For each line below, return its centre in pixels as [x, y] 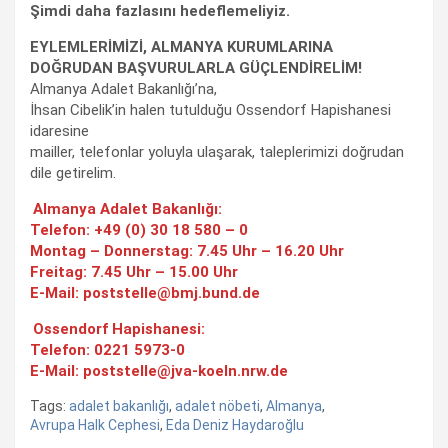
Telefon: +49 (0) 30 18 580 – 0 [139, 229]
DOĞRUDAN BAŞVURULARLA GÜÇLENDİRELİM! [196, 67]
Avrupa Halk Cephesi [95, 424]
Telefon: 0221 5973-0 [107, 349]
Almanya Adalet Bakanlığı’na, [123, 88]
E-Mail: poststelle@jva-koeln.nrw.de [159, 370]
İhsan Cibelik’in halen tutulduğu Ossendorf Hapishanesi [210, 109]
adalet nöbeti [217, 405]
